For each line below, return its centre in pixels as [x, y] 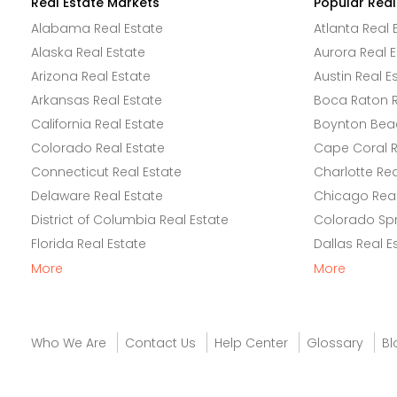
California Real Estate [97, 124]
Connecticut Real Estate [106, 172]
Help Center [251, 343]
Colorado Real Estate [98, 148]
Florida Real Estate [89, 244]
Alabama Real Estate [97, 28]
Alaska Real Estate [88, 52]
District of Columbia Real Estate [130, 220]
